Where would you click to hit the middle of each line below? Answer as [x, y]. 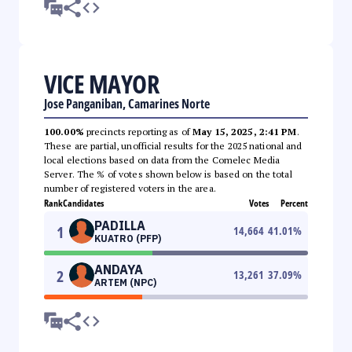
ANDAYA [119, 269]
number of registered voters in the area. [130, 188]
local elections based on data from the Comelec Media [162, 159]
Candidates [83, 203]
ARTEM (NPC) [125, 282]
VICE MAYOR [101, 83]
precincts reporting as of [138, 131]
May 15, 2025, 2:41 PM [245, 131]
